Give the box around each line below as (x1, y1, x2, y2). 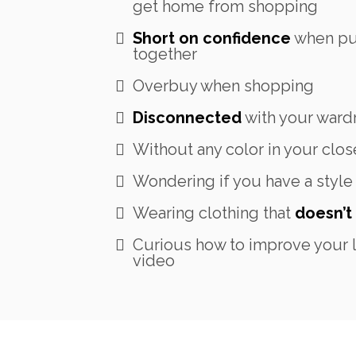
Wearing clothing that (133, 203, 295, 222)
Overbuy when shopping (133, 75, 314, 95)
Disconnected (133, 107, 242, 127)
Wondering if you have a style (133, 171, 353, 191)
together (133, 44, 197, 64)
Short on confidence (133, 28, 291, 48)
